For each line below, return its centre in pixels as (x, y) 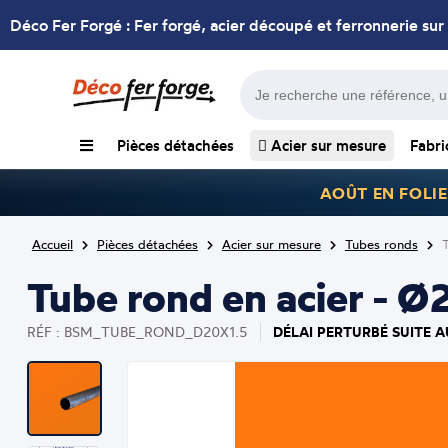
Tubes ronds (381, 244)
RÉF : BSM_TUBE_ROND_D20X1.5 (137, 331)
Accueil (52, 244)
